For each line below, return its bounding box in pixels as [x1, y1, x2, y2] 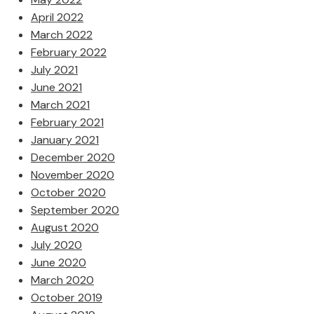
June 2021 [31, 80, 82, 95]
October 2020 [31, 185, 106, 200]
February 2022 [31, 45, 107, 60]
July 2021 [31, 62, 78, 77]
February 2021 [31, 115, 104, 130]
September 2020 [31, 203, 119, 217]
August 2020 [31, 220, 99, 235]
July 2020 [31, 238, 82, 252]
